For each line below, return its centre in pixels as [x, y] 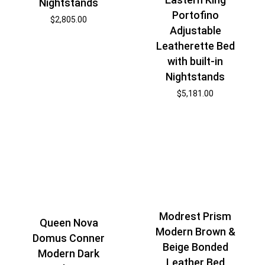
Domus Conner [69, 238]
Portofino [195, 15]
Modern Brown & [195, 232]
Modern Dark [69, 253]
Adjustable [195, 30]
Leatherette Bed [195, 46]
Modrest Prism [195, 216]
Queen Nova [69, 222]
